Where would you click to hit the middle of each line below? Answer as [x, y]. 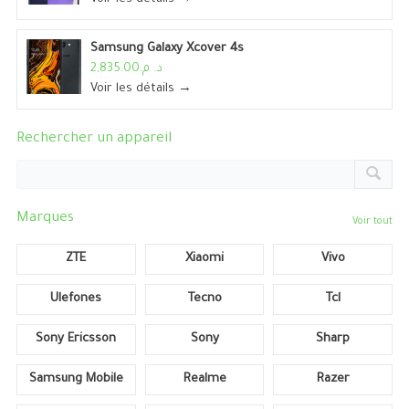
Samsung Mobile [76, 380]
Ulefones [76, 299]
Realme [204, 380]
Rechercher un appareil [94, 140]
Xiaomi [204, 259]
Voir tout [373, 222]
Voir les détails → [141, 89]
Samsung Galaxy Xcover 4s [167, 49]
